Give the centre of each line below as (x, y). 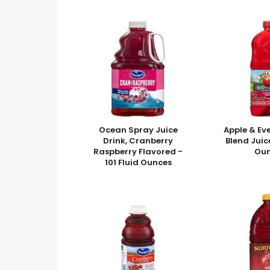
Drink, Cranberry (138, 141)
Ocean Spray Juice (138, 130)
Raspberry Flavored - (138, 152)
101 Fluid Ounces (138, 163)
